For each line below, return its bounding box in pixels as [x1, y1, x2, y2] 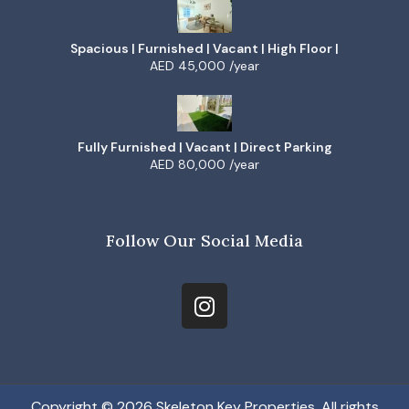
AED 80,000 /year [150, 156, 259, 173]
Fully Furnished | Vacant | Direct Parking [77, 139, 332, 156]
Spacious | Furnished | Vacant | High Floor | [70, 40, 339, 58]
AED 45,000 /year [150, 58, 259, 75]
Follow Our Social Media [106, 230, 303, 252]
